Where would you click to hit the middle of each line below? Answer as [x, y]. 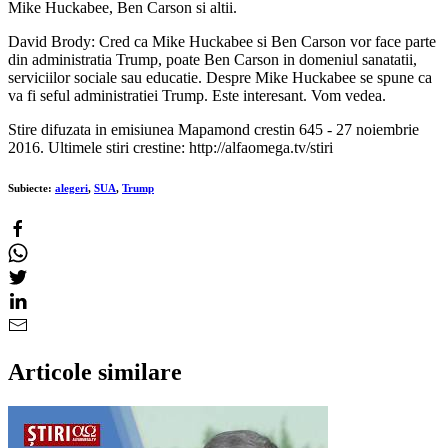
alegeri [71, 187]
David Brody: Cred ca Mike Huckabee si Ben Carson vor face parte [222, 41]
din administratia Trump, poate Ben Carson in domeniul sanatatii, [212, 59]
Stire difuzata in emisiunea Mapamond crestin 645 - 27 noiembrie [213, 129]
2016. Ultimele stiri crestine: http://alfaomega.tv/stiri [170, 147]
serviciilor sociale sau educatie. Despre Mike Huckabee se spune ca [220, 77]
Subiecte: [31, 187]
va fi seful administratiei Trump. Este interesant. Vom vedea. [197, 95]
